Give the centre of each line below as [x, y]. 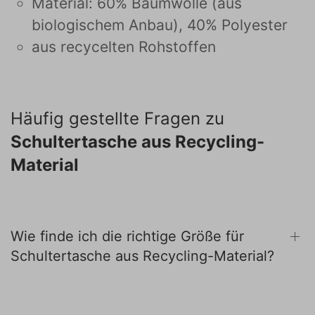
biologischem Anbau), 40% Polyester [160, 25]
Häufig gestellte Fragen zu [117, 118]
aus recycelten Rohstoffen [124, 47]
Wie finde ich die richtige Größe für [127, 236]
